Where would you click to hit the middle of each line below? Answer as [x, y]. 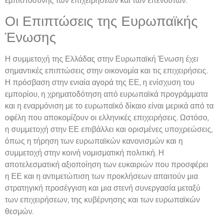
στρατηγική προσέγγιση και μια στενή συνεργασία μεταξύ [103, 188]
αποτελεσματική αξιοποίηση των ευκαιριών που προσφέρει [107, 165]
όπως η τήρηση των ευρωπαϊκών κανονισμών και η [94, 141]
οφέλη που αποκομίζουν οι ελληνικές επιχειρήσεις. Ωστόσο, [107, 118]
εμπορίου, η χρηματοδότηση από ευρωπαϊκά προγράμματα [106, 94]
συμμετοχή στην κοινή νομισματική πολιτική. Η [85, 153]
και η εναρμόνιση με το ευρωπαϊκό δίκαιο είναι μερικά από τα [109, 106]
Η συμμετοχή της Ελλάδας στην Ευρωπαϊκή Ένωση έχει [102, 59]
